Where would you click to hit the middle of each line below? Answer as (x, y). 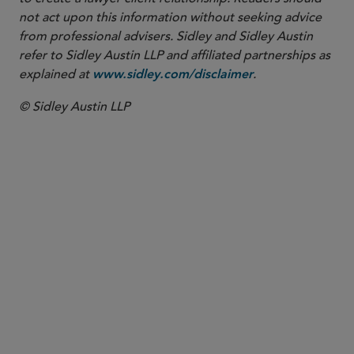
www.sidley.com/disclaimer (173, 75)
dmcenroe (154, 298)
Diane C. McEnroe (203, 275)
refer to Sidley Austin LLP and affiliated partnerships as (175, 55)
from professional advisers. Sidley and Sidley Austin (166, 36)
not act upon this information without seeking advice (170, 17)
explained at (56, 74)
